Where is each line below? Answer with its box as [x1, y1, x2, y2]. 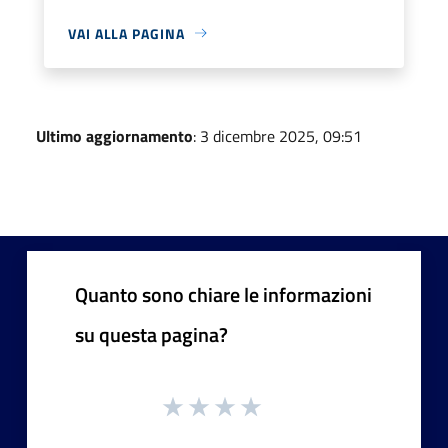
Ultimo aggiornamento [36, 123, 193, 148]
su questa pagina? [75, 318, 228, 350]
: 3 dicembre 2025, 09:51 [193, 123, 362, 148]
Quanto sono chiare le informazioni [75, 278, 372, 310]
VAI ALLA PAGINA [68, 22, 185, 44]
